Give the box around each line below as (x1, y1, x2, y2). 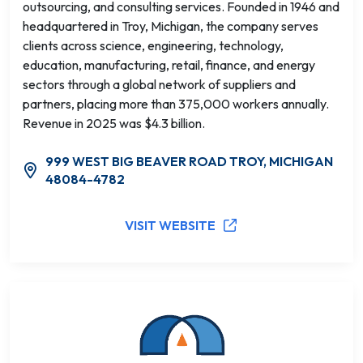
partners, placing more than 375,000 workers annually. (23, 96, 329, 112)
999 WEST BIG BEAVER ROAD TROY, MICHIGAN (45, 153, 333, 169)
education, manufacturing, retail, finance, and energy (23, 57, 315, 73)
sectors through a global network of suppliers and (23, 76, 296, 92)
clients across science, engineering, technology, (23, 37, 284, 53)
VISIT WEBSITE (125, 217, 216, 233)
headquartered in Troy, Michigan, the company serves (23, 18, 318, 34)
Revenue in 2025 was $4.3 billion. (23, 115, 205, 131)
